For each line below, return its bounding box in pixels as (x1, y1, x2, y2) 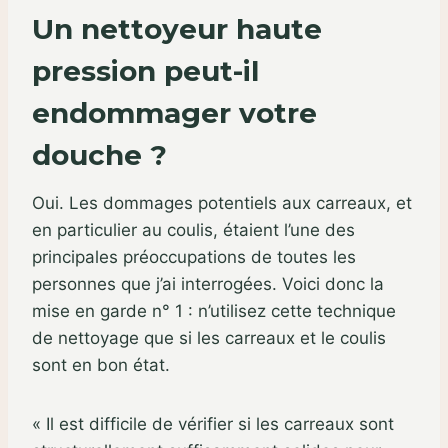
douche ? (32, 137, 167, 172)
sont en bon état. (32, 354, 170, 375)
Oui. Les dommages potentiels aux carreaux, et (32, 192, 412, 213)
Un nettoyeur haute (32, 11, 322, 46)
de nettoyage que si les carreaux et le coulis (32, 327, 386, 348)
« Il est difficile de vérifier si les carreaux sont (32, 413, 394, 434)
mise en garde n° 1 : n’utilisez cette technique (32, 300, 396, 321)
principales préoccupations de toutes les (32, 246, 356, 267)
